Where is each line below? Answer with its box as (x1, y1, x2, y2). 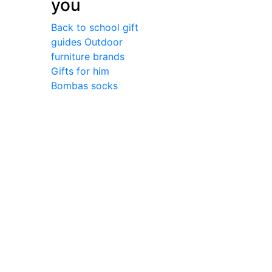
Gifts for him (50, 64, 109, 77)
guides (50, 35, 81, 48)
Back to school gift (50, 21, 138, 33)
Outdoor (84, 35, 123, 48)
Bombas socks (50, 79, 118, 92)
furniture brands (50, 50, 124, 63)
